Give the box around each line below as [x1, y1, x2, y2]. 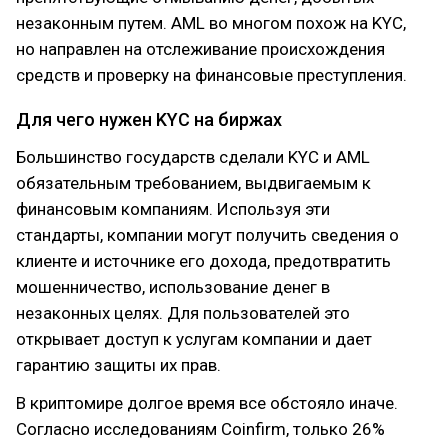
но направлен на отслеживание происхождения [16, 39, 385, 59]
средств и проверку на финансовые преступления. [16, 65, 407, 85]
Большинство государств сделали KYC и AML [16, 147, 370, 167]
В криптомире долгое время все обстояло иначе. [16, 393, 398, 413]
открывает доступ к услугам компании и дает [16, 329, 372, 349]
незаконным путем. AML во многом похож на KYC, [16, 13, 406, 33]
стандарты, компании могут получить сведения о [16, 225, 399, 245]
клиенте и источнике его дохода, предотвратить [16, 251, 391, 271]
